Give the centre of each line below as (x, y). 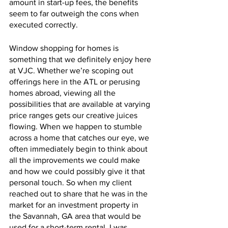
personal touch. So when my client (72, 182)
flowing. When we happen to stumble (77, 126)
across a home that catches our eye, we (80, 137)
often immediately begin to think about (79, 149)
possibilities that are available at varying (81, 104)
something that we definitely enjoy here (81, 59)
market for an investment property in (75, 205)
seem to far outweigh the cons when (75, 13)
